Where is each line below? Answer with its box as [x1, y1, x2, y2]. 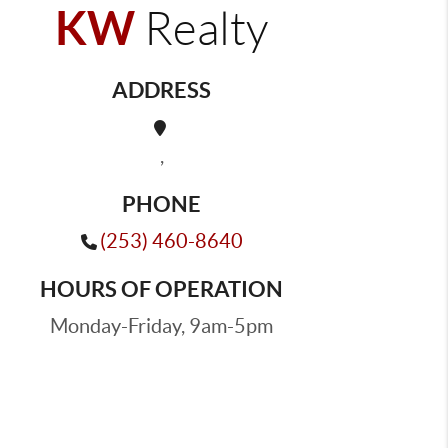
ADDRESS [112, 77, 211, 102]
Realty [135, 4, 268, 54]
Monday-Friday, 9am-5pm [50, 315, 273, 337]
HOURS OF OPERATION [40, 276, 283, 301]
